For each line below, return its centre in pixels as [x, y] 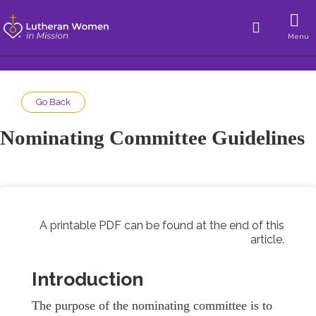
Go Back [53, 102]
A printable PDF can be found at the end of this [162, 225]
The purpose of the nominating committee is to [152, 306]
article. [267, 239]
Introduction [87, 279]
